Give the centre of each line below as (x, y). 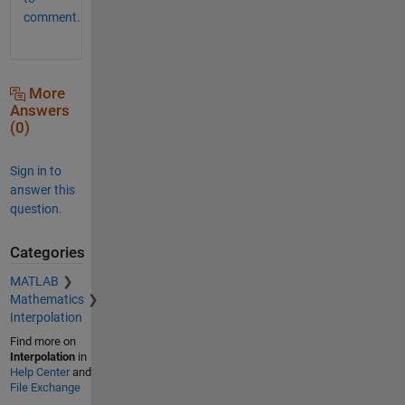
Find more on (42, 342)
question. (36, 208)
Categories (47, 252)
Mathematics (47, 300)
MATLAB (34, 282)
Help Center (39, 372)
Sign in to (35, 170)
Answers (39, 110)
